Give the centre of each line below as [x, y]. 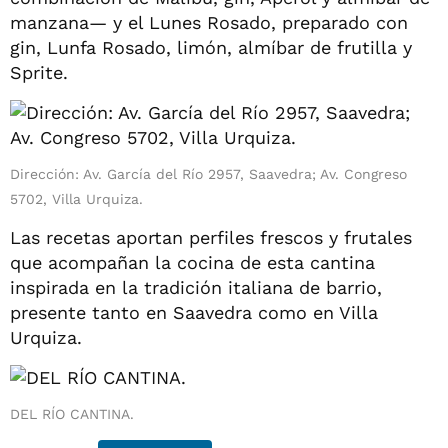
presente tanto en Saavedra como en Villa [194, 312]
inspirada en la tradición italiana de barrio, [196, 287]
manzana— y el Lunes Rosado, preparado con [209, 22]
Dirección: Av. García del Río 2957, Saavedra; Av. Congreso [208, 173]
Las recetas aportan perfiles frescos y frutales [211, 237]
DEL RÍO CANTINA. [72, 413]
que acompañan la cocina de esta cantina [192, 262]
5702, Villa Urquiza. [76, 198]
